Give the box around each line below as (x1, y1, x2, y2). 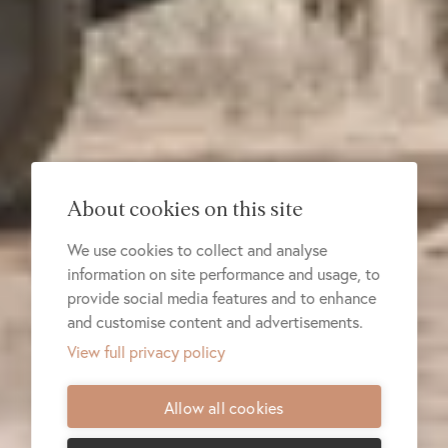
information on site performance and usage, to (67, 264, 381, 284)
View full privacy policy (67, 342, 226, 362)
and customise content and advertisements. (67, 312, 364, 332)
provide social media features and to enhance (67, 288, 377, 308)
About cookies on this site (67, 199, 304, 220)
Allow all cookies (164, 398, 284, 418)
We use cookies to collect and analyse (67, 240, 328, 260)
